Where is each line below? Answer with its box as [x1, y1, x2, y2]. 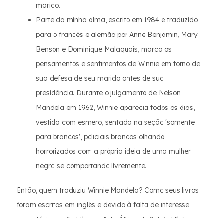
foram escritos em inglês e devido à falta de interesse [17, 200, 189, 209]
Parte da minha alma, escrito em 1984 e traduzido [36, 16, 198, 24]
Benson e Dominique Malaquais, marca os [36, 45, 172, 54]
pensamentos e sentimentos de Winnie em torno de [36, 59, 200, 68]
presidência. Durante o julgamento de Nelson [36, 89, 181, 97]
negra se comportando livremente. [36, 162, 146, 170]
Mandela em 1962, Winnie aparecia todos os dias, [36, 103, 195, 112]
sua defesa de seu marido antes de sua [36, 74, 164, 83]
